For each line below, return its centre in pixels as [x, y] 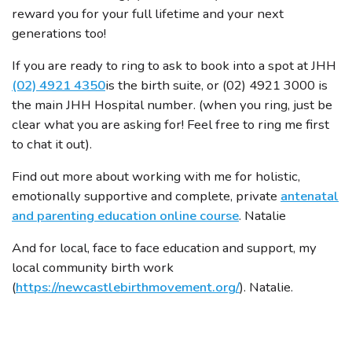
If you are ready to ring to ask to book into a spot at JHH [174, 66]
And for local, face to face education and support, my [164, 248]
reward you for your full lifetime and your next [148, 14]
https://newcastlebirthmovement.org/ [128, 287]
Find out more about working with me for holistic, [156, 176]
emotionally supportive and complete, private [146, 196]
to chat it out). [52, 144]
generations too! [59, 33]
